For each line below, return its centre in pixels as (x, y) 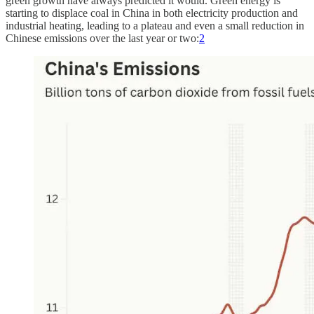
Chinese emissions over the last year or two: (102, 39)
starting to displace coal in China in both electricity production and (152, 13)
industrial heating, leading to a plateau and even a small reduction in (155, 26)
